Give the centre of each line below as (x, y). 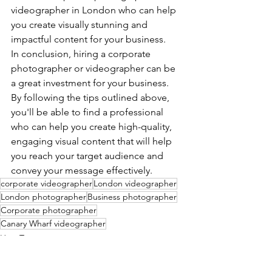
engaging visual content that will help (93, 141)
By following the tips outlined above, (91, 97)
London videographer (135, 183)
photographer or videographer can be (94, 68)
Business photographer (132, 196)
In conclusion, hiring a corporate (82, 53)
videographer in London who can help (95, 10)
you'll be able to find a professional (88, 112)
